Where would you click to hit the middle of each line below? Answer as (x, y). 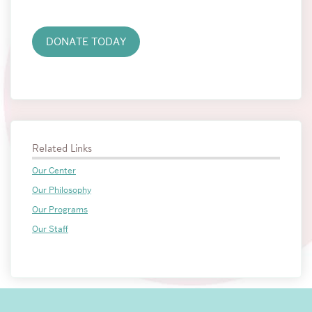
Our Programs (60, 209)
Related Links (62, 148)
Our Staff (50, 228)
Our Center (54, 170)
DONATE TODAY (86, 41)
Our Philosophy (62, 189)
